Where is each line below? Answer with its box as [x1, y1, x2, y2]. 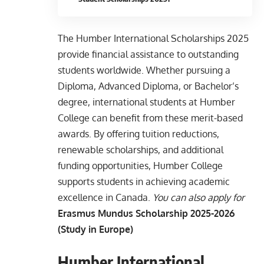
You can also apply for [153, 192, 245, 204]
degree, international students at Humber [58, 96, 235, 108]
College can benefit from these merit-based [58, 112, 243, 124]
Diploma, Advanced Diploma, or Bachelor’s [58, 80, 239, 93]
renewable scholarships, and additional [58, 144, 223, 156]
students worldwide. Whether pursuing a [58, 64, 230, 77]
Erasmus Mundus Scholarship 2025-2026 [58, 207, 235, 220]
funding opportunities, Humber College [58, 160, 223, 172]
